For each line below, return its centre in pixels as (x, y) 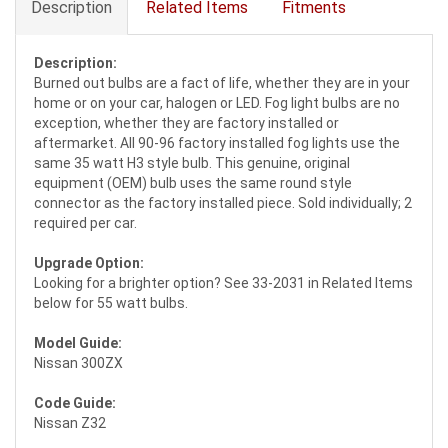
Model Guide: (78, 343)
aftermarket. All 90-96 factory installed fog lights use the (217, 143)
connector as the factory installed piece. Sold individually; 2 (223, 203)
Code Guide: (75, 403)
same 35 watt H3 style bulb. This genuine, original (192, 163)
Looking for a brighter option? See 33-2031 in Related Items (223, 283)
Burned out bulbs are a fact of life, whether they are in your (222, 83)
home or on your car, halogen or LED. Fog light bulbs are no (217, 103)
